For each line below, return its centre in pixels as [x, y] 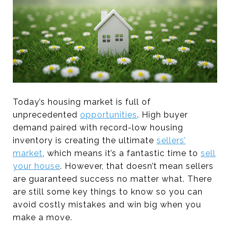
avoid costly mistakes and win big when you [107, 205]
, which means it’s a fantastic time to [122, 154]
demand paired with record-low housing [98, 128]
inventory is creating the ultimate [85, 141]
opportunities [109, 115]
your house [36, 166]
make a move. [43, 218]
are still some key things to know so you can [108, 192]
